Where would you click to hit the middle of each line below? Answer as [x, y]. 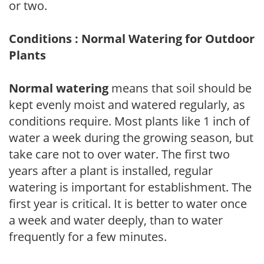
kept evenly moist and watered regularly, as [127, 104]
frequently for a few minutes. [88, 236]
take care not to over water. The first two [119, 154]
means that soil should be [180, 88]
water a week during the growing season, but [131, 137]
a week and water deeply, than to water [116, 220]
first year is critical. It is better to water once [128, 203]
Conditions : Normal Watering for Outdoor [132, 38]
